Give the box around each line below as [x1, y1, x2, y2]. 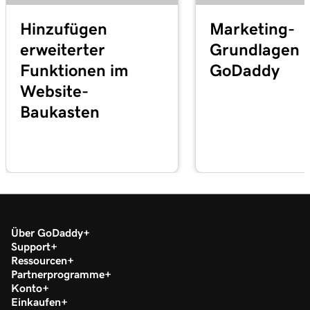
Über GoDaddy [11, 226, 83, 238]
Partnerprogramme [11, 268, 104, 280]
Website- [20, 82, 89, 100]
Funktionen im [20, 62, 129, 79]
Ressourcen [11, 254, 67, 266]
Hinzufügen [20, 20, 107, 37]
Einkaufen [11, 295, 61, 307]
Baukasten [20, 103, 100, 120]
